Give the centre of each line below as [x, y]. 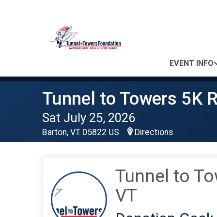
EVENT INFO [192, 63]
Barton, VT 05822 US [82, 132]
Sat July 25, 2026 [89, 118]
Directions [154, 132]
